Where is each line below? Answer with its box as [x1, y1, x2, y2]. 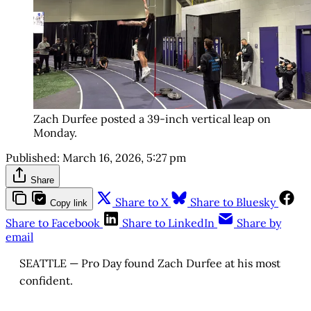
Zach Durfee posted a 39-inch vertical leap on [33, 111, 271, 126]
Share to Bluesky [190, 194, 276, 209]
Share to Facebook [6, 215, 100, 230]
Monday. [33, 125, 77, 140]
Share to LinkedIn [122, 215, 215, 230]
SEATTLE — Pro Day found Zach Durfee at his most [19, 255, 280, 270]
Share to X [115, 194, 168, 209]
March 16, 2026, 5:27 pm [62, 150, 186, 165]
